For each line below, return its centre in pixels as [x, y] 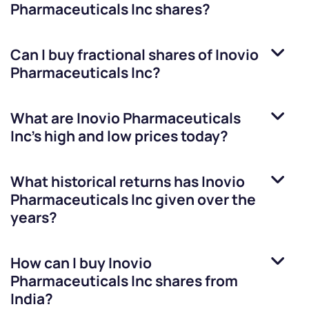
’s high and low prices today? [130, 136]
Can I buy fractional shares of [113, 55]
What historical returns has [106, 182]
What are [43, 118]
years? [34, 218]
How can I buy [59, 263]
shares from [195, 281]
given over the [204, 200]
